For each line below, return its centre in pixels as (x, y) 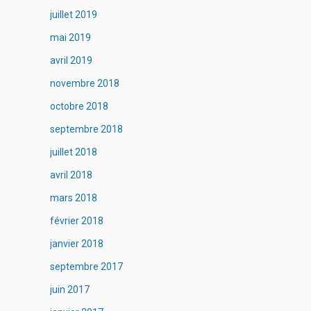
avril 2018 (71, 175)
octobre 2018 (79, 106)
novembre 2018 (84, 83)
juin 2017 (69, 289)
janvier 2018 (76, 244)
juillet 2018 (73, 152)
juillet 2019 (73, 15)
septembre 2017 (86, 267)
